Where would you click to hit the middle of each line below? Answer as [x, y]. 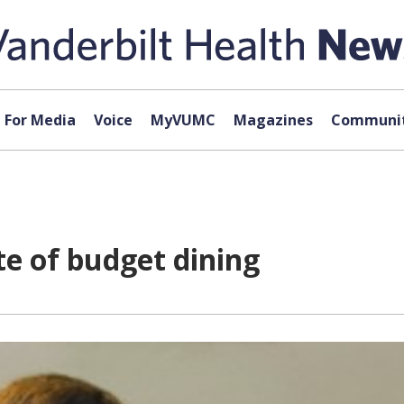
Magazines [273, 120]
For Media [40, 120]
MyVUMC [183, 120]
